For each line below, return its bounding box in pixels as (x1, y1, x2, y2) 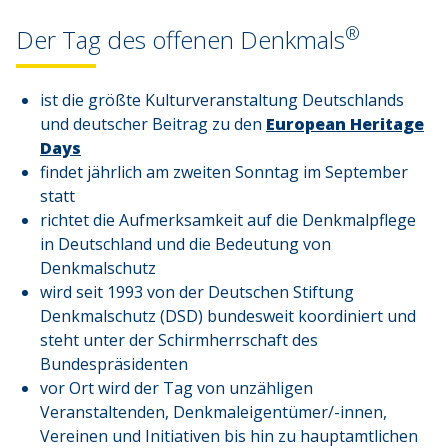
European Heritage (266, 113, 424, 136)
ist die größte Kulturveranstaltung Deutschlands (40, 89, 404, 112)
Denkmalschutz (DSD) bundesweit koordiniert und (40, 305, 416, 328)
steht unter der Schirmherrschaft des (40, 329, 318, 352)
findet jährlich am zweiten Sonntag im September (40, 161, 408, 184)
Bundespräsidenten (40, 353, 188, 376)
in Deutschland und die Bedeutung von (40, 233, 331, 256)
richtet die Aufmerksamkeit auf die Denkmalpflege (40, 209, 416, 232)
